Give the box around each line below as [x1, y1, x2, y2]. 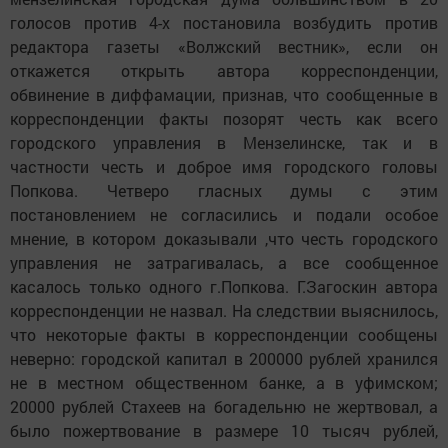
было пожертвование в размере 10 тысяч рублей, [10, 420, 438, 442]
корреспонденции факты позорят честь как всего [10, 108, 438, 130]
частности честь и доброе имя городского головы [10, 156, 438, 178]
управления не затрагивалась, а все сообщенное [10, 252, 438, 274]
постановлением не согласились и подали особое [10, 204, 438, 226]
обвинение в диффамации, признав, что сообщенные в [10, 84, 438, 106]
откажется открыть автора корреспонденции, [10, 60, 438, 82]
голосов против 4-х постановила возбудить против [10, 12, 438, 34]
